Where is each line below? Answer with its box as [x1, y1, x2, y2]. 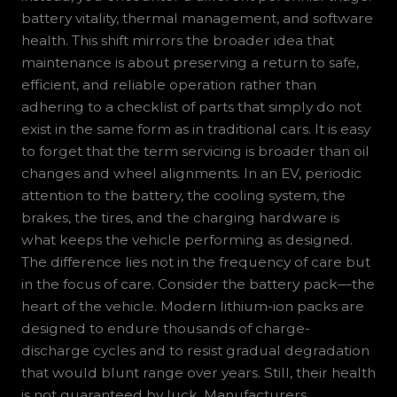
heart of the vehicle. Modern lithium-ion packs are [20, 298, 364, 315]
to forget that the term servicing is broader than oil [20, 143, 370, 160]
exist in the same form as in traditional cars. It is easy [20, 121, 370, 138]
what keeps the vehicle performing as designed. [20, 231, 353, 249]
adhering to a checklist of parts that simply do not [20, 98, 362, 116]
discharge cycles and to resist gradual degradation [20, 342, 370, 360]
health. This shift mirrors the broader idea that [20, 32, 334, 50]
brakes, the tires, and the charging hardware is [20, 209, 339, 227]
